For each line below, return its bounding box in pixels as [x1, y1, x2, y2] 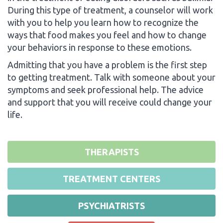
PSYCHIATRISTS [78, 200, 145, 211]
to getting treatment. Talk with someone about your [7, 72, 216, 82]
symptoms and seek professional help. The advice [7, 84, 204, 95]
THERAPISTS [84, 146, 139, 157]
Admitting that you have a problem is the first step [7, 59, 207, 70]
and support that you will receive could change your [7, 97, 212, 107]
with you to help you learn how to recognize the [7, 17, 199, 27]
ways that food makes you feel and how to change [7, 29, 207, 40]
